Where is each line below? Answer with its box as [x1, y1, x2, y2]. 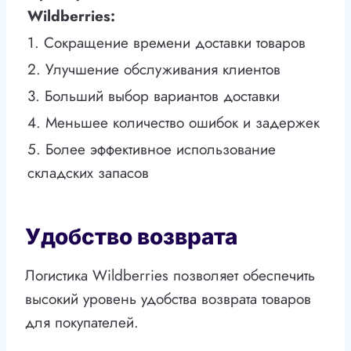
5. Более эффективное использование [27, 139, 276, 161]
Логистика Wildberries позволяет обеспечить [25, 265, 315, 287]
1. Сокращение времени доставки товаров [27, 32, 306, 54]
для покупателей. [25, 312, 139, 334]
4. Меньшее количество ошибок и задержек [27, 112, 320, 134]
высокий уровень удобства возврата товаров [25, 288, 311, 310]
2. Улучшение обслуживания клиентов [27, 59, 280, 81]
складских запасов [27, 162, 149, 184]
